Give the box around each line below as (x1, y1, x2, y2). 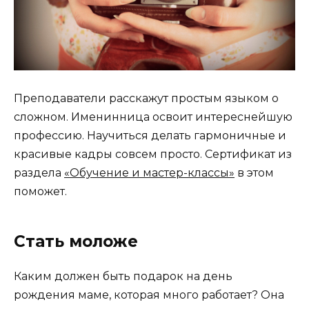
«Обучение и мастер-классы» (64, 166, 235, 180)
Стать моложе (14, 232, 138, 252)
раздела (14, 166, 64, 180)
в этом (235, 166, 274, 180)
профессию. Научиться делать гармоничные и (14, 129, 286, 143)
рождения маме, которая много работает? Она (14, 288, 284, 302)
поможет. (14, 185, 67, 199)
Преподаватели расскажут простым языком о (14, 92, 279, 106)
